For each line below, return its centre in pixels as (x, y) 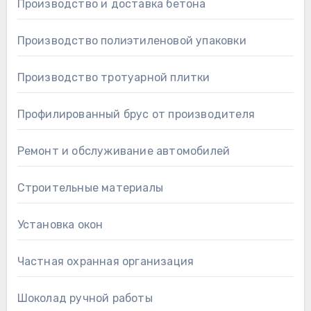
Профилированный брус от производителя (136, 114)
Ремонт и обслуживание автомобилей (124, 151)
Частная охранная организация (106, 261)
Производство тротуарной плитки (114, 77)
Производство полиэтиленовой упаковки (132, 40)
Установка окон (60, 224)
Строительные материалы (90, 187)
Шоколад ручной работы (85, 298)
